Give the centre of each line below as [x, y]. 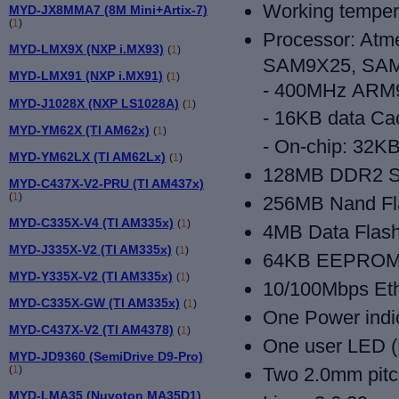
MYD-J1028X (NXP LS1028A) [94, 103]
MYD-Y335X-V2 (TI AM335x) [91, 276]
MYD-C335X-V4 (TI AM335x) [91, 222]
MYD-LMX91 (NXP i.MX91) [86, 76]
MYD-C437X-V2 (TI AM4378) [91, 329]
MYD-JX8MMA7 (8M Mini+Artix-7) [108, 10]
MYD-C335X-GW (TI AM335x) [94, 302]
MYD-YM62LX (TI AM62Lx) [87, 156]
